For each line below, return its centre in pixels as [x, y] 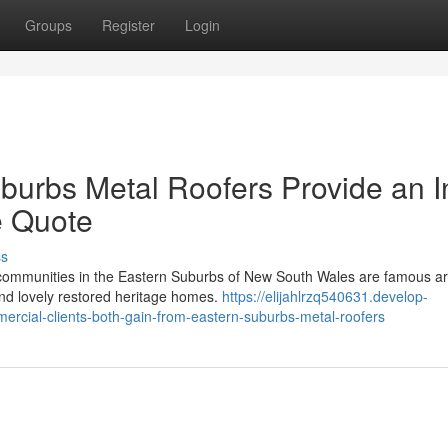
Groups [48, 25]
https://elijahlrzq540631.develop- [325, 296]
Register [128, 25]
